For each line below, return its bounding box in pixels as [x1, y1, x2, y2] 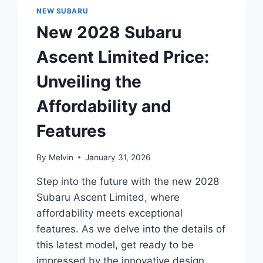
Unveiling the [36, 72, 142, 92]
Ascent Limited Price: [36, 47, 210, 67]
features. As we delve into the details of [36, 222, 226, 235]
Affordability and [36, 96, 172, 116]
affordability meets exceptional [36, 207, 183, 219]
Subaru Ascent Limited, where [36, 191, 180, 203]
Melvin [48, 152, 73, 162]
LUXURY [86, 12, 123, 22]
